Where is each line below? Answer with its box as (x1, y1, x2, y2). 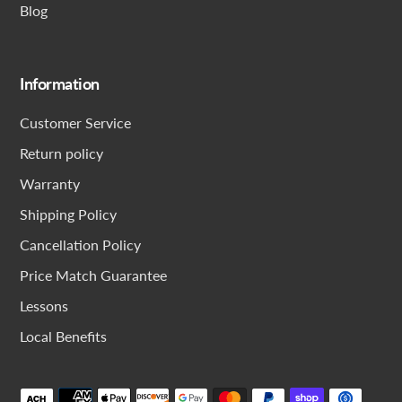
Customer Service (20, 113, 131, 131)
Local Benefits (20, 327, 107, 345)
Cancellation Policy (20, 235, 141, 253)
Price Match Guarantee (20, 266, 167, 284)
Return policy (20, 144, 103, 162)
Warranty (20, 174, 80, 192)
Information (20, 74, 100, 94)
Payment (19, 379, 74, 397)
